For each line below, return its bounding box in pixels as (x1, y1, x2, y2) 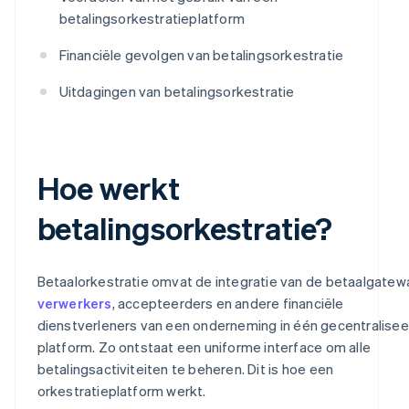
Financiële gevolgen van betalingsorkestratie (58, 45, 344, 64)
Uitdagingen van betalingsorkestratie (58, 81, 295, 100)
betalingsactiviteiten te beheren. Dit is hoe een (37, 359, 334, 378)
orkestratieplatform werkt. (37, 381, 206, 400)
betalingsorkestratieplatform (58, 8, 246, 27)
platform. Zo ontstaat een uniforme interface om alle (37, 337, 371, 356)
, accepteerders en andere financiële (111, 293, 344, 312)
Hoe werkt (37, 167, 180, 207)
